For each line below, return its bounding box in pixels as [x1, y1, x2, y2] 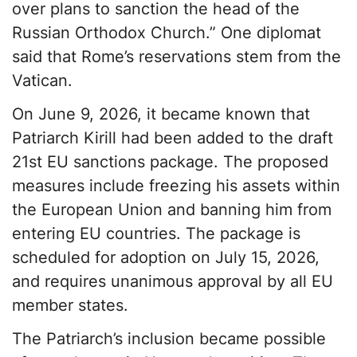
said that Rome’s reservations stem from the [12, 47, 341, 67]
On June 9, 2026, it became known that [12, 104, 310, 124]
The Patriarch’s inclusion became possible [12, 329, 326, 349]
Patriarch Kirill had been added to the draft [12, 128, 333, 148]
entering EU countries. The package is [12, 224, 300, 244]
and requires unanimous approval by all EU [12, 272, 333, 292]
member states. [12, 296, 128, 316]
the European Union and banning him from [12, 200, 331, 220]
